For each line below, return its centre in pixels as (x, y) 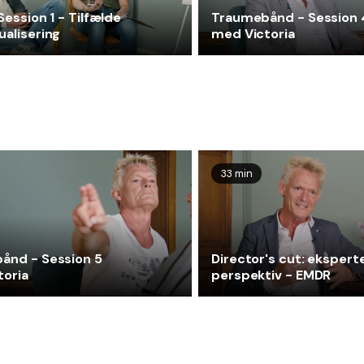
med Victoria (253, 34)
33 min (236, 174)
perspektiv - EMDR (271, 275)
